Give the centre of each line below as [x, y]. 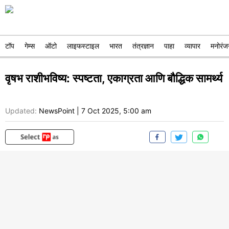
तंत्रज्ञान [143, 46]
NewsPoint [57, 111]
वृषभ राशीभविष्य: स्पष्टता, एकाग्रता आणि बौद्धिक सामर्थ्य [114, 78]
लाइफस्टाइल [83, 46]
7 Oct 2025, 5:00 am [116, 111]
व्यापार [192, 46]
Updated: [21, 111]
